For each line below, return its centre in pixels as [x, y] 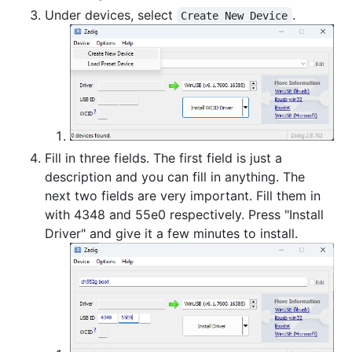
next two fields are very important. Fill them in [183, 196]
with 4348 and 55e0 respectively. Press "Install [184, 215]
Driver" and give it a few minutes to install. [171, 234]
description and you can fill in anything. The [175, 177]
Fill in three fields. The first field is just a [163, 158]
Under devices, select [111, 15]
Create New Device [235, 15]
